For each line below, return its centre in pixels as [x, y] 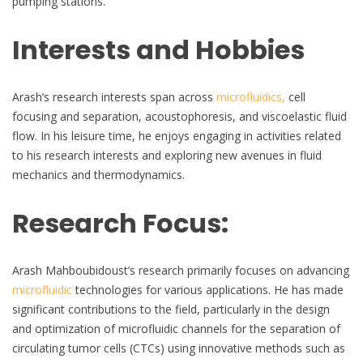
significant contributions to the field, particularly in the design [171, 310]
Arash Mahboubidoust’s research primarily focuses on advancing [181, 271]
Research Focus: [120, 223]
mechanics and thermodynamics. [98, 175]
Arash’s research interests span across [114, 97]
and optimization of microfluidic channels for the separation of [176, 329]
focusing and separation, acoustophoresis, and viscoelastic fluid [179, 117]
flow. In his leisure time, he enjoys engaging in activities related [177, 136]
